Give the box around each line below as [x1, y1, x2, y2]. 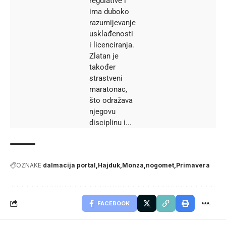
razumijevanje [89, 18, 136, 27]
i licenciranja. [89, 40, 134, 49]
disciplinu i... [89, 118, 132, 127]
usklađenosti [89, 29, 133, 38]
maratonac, [89, 84, 127, 94]
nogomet [146, 161, 174, 169]
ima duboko [89, 7, 129, 16]
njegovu [89, 106, 116, 116]
